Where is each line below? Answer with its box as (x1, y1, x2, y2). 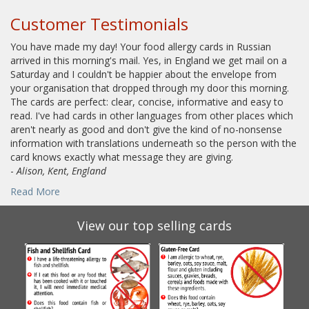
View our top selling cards (77, 217, 232, 235)
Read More (10, 185, 60, 199)
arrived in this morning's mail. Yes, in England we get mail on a (10, 54, 287, 68)
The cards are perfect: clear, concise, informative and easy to (10, 95, 283, 109)
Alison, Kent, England (17, 164, 106, 178)
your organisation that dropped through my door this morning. (10, 81, 289, 95)
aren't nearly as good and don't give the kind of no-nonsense (10, 123, 282, 137)
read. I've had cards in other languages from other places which (10, 109, 293, 123)
